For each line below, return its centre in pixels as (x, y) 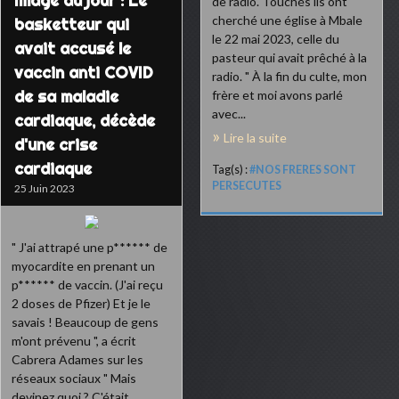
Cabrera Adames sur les (77, 359)
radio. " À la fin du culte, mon (289, 76)
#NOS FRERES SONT (303, 170)
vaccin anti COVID (84, 73)
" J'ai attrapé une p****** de (90, 247)
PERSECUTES (247, 186)
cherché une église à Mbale (287, 20)
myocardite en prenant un (83, 266)
